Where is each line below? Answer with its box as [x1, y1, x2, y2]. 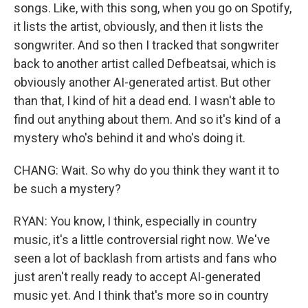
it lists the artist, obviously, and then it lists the [14, 19, 263, 34]
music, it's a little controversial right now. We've [14, 232, 270, 247]
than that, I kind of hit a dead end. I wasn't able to [14, 93, 275, 108]
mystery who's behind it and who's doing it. [14, 131, 245, 145]
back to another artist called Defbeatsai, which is [14, 56, 276, 71]
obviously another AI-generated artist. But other [14, 75, 271, 89]
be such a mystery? [14, 181, 121, 196]
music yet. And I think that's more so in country [14, 288, 269, 302]
